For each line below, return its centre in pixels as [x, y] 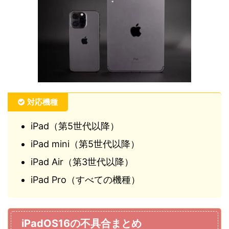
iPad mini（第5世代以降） [85, 144]
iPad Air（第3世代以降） [82, 162]
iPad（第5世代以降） [75, 126]
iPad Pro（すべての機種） [85, 179]
